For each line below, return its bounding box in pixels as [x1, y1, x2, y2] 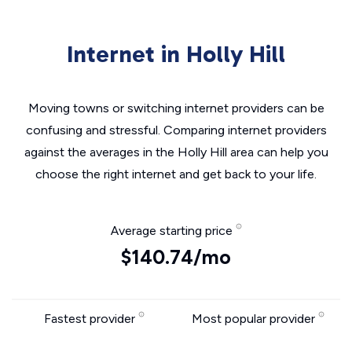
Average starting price [110, 223, 236, 238]
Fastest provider [43, 311, 138, 326]
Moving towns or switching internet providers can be [27, 101, 324, 115]
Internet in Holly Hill [67, 40, 285, 68]
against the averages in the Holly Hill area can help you [24, 145, 328, 159]
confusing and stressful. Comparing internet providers [25, 123, 327, 137]
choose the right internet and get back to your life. [35, 167, 317, 181]
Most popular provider [192, 311, 318, 326]
